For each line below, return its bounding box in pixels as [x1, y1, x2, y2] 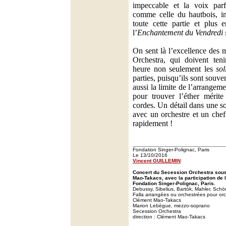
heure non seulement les [133, 65, 216, 73]
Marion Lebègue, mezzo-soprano [133, 203, 210, 208]
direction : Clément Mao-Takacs [133, 214, 205, 219]
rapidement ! [133, 119, 173, 128]
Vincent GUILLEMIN [133, 158, 181, 163]
